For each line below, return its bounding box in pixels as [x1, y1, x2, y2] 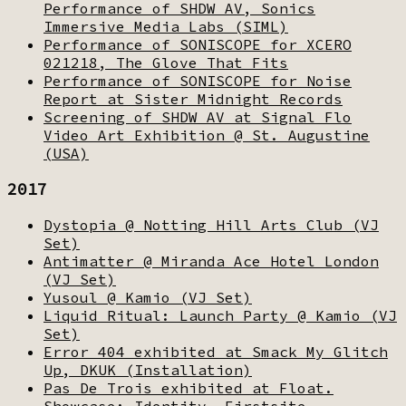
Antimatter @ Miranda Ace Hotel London [43, 251, 379, 270]
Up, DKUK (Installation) [43, 360, 252, 379]
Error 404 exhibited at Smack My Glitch [43, 342, 388, 361]
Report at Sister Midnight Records [43, 89, 343, 108]
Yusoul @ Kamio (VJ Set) [43, 287, 252, 306]
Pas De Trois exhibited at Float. [43, 378, 333, 397]
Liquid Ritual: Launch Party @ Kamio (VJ [43, 305, 397, 324]
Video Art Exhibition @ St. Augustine [43, 125, 370, 144]
